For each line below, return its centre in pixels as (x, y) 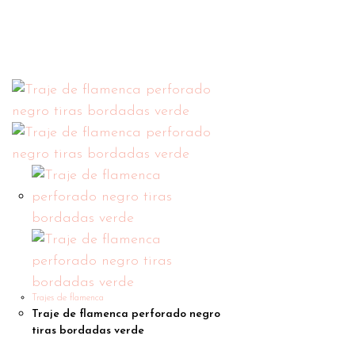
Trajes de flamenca (68, 298)
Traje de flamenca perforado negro (126, 314)
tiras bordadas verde (88, 331)
